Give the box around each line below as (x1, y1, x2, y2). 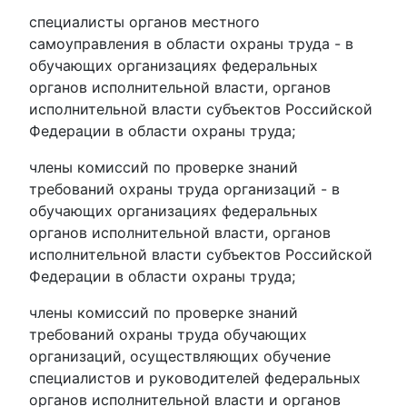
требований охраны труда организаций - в (29, 180, 340, 198)
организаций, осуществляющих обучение (29, 347, 331, 365)
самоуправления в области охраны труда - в (29, 35, 353, 53)
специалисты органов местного (29, 13, 260, 31)
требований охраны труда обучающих (29, 325, 307, 343)
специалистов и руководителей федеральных (29, 369, 361, 387)
